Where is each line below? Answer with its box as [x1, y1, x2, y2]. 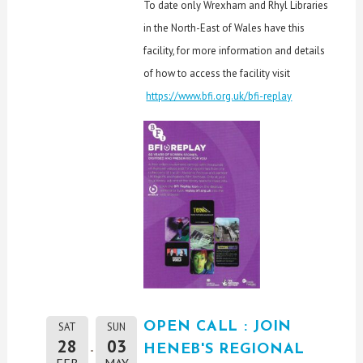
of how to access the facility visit [143, 66, 291, 81]
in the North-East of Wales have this [143, 21, 305, 36]
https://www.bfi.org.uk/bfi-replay [146, 89, 293, 104]
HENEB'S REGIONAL [143, 341, 305, 357]
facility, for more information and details [143, 44, 326, 58]
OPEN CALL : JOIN [143, 318, 293, 335]
